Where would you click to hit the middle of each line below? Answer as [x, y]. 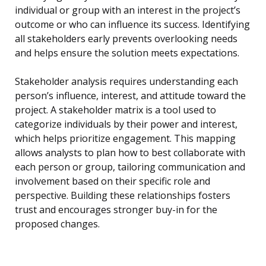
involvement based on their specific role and [113, 181]
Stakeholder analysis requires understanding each [126, 82]
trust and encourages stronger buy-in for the [116, 210]
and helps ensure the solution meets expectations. [127, 53]
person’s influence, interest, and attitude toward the [130, 96]
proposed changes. [57, 224]
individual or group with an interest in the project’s [128, 10]
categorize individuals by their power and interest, [126, 124]
